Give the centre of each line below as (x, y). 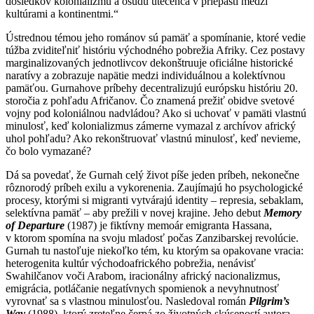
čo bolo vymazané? (48, 151)
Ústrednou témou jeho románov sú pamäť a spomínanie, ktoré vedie (156, 37)
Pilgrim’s (269, 301)
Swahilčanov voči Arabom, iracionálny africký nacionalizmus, (143, 275)
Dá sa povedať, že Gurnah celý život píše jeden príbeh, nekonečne (152, 175)
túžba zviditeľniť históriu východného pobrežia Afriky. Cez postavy (155, 50)
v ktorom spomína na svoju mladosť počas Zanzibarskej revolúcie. (152, 238)
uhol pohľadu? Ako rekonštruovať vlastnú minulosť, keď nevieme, (153, 138)
